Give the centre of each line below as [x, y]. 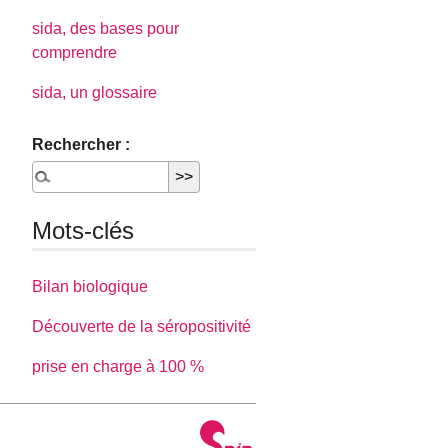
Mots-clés [83, 231]
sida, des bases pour [106, 29]
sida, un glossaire [95, 93]
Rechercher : [81, 145]
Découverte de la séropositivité [142, 326]
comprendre [75, 53]
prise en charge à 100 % [118, 366]
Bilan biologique [90, 286]
